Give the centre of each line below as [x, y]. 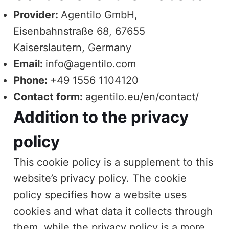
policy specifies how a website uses [100, 194]
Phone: [32, 80]
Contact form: [50, 96]
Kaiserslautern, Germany [73, 47]
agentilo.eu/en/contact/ [142, 96]
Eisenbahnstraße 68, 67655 [79, 31]
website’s [37, 178]
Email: [30, 64]
